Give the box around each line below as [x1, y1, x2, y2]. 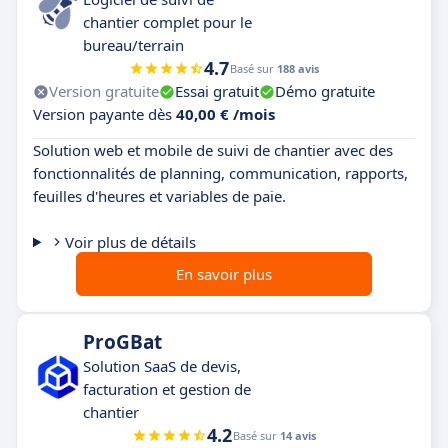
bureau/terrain [83, 35, 184, 56]
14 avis [280, 428, 316, 444]
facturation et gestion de [83, 379, 251, 400]
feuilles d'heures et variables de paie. [33, 186, 286, 207]
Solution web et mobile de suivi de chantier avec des [33, 140, 393, 161]
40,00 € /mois [176, 104, 275, 125]
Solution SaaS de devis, [83, 356, 241, 377]
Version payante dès [33, 104, 176, 125]
